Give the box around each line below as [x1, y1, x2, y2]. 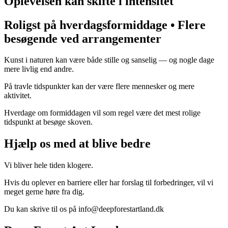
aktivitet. [4, 91, 32, 100]
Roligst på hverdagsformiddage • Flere [4, 18, 206, 32]
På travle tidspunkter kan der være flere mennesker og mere [4, 82, 194, 91]
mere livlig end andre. [4, 65, 74, 74]
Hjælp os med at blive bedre [4, 137, 151, 151]
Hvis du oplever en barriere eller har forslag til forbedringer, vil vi [4, 178, 213, 187]
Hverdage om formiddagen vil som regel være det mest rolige [4, 108, 201, 118]
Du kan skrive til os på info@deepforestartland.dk [4, 205, 166, 214]
